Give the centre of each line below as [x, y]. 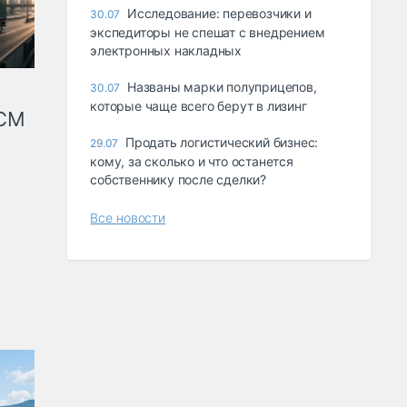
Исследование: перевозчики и [219, 14]
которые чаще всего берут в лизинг [199, 106]
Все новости [128, 218]
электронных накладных [166, 51]
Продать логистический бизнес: [222, 143]
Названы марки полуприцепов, [222, 87]
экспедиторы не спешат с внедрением [208, 33]
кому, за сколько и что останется [192, 162]
